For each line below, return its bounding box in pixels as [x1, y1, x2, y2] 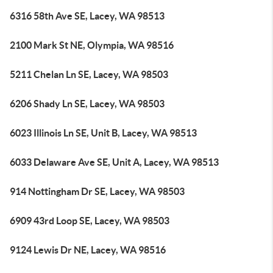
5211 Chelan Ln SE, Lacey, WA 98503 [10, 69, 168, 80]
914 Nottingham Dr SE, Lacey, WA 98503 [10, 186, 185, 197]
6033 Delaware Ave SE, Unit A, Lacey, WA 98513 [10, 157, 219, 168]
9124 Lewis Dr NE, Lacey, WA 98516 [10, 244, 166, 255]
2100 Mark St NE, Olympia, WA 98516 [10, 40, 174, 51]
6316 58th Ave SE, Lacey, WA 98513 [10, 10, 165, 21]
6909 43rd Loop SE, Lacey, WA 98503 [10, 215, 169, 226]
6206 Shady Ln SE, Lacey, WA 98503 [10, 98, 165, 109]
